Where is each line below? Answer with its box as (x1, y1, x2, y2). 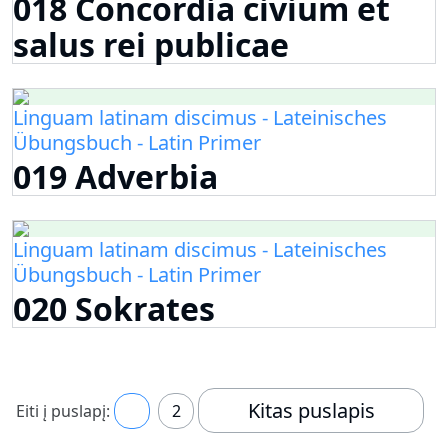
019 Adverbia (13, 155, 218, 199)
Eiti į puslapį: (16, 399, 110, 422)
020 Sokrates (13, 287, 215, 331)
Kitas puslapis (247, 396, 375, 424)
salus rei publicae (13, 23, 289, 67)
